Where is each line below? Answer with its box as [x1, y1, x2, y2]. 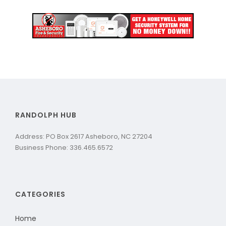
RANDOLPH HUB [15, 109, 77, 120]
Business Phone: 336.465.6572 [15, 142, 113, 152]
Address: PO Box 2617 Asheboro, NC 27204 [15, 131, 152, 141]
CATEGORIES [15, 189, 66, 199]
